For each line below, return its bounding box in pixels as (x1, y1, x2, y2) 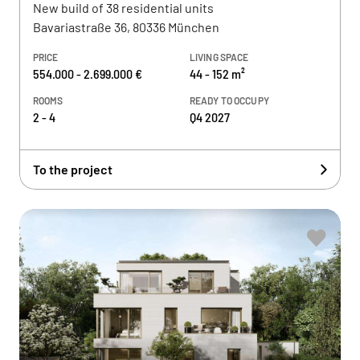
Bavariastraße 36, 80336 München (33, 19, 219, 35)
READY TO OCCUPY (190, 95, 269, 106)
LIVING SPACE (190, 51, 249, 63)
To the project (33, 162, 112, 177)
